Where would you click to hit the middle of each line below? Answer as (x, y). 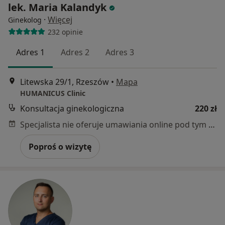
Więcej (60, 20)
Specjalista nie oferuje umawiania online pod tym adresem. (212, 125)
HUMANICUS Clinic (53, 93)
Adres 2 (75, 52)
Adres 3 (120, 52)
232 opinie (65, 32)
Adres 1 (30, 52)
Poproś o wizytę (60, 147)
